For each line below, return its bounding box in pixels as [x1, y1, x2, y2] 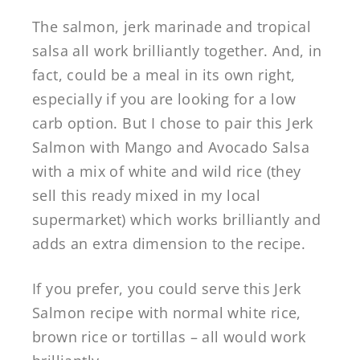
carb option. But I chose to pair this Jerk [32, 113, 313, 133]
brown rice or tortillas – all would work [32, 327, 305, 347]
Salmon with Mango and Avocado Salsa [32, 137, 309, 157]
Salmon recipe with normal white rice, [32, 303, 301, 323]
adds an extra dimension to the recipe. [32, 234, 306, 254]
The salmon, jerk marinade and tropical [32, 17, 312, 37]
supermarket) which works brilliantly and [32, 210, 321, 230]
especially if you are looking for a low [32, 89, 297, 109]
